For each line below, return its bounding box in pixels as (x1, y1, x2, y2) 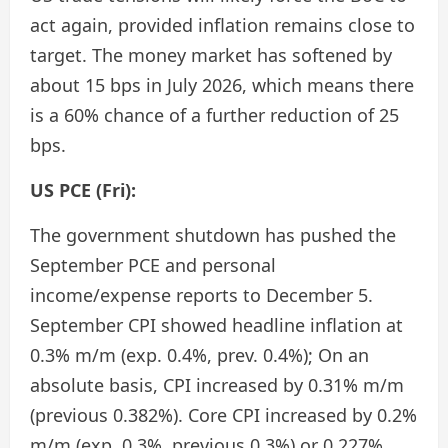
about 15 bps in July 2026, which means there (30, 73, 414, 97)
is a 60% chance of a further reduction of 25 (30, 103, 399, 127)
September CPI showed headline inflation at (30, 313, 403, 337)
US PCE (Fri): (30, 178, 136, 202)
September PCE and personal (30, 253, 276, 277)
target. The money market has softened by (30, 43, 392, 67)
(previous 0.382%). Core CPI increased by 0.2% (30, 403, 417, 427)
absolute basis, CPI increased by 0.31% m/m (30, 373, 404, 397)
